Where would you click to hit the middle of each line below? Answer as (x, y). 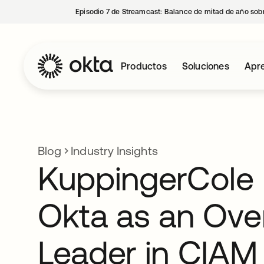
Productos (144, 66)
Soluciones (205, 66)
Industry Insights (114, 151)
